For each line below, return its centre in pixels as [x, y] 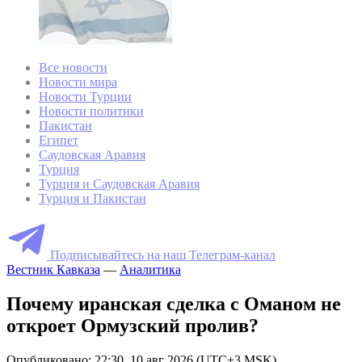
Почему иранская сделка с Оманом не [174, 303]
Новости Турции [85, 97]
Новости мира [78, 82]
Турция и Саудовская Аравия [119, 184]
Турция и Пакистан [93, 199]
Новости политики [91, 112]
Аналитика [150, 270]
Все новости [73, 68]
